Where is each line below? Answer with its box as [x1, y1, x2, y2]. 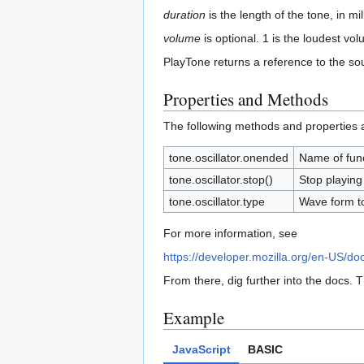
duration [163, 8, 206, 22]
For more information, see [163, 227, 297, 240]
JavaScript [171, 342, 231, 356]
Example [163, 306, 224, 330]
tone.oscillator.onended [168, 151, 288, 165]
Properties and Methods [163, 88, 328, 111]
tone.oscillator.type [168, 195, 265, 209]
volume [163, 32, 201, 45]
